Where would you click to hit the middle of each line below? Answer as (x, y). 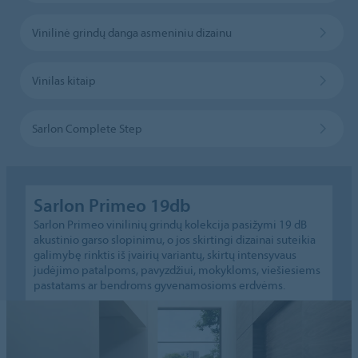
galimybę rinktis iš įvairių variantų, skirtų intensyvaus (165, 254)
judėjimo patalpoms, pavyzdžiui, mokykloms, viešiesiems (177, 269)
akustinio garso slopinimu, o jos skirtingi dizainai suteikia (175, 239)
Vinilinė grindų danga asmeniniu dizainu (131, 32)
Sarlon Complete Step (87, 128)
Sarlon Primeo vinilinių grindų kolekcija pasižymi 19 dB (171, 224)
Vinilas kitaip (64, 80)
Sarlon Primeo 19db (112, 205)
